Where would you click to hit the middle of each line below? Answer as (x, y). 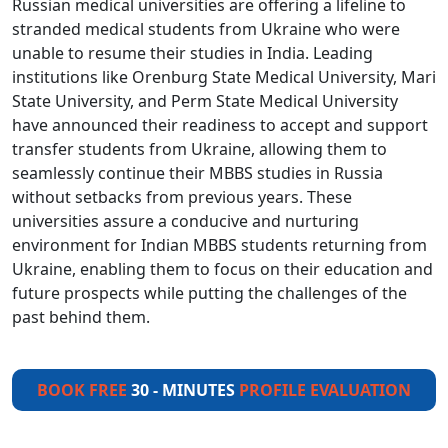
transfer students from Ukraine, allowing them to (199, 149)
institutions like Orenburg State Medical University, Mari (224, 77)
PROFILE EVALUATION (325, 390)
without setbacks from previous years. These (182, 197)
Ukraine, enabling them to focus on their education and (222, 269)
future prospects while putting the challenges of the (209, 293)
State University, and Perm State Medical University (205, 101)
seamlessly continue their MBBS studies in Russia (197, 173)
